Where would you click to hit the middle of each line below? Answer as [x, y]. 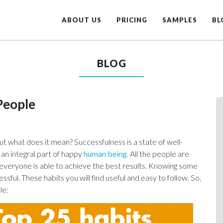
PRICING [132, 20]
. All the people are [158, 154]
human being [105, 154]
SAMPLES [180, 20]
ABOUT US [82, 20]
